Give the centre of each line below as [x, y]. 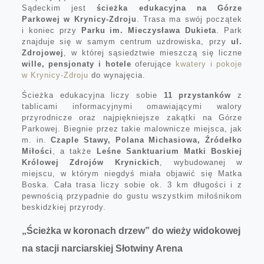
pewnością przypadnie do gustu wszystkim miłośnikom [132, 196]
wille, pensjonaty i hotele [76, 64]
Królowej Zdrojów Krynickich [90, 163]
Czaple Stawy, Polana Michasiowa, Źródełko [147, 140]
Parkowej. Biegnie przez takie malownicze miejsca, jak [132, 129]
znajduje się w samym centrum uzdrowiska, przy [126, 42]
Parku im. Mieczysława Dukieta [149, 31]
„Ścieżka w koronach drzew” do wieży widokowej [131, 231]
